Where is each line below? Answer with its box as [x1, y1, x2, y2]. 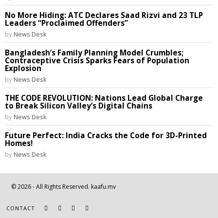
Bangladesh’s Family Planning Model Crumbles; [5, 48, 183, 58]
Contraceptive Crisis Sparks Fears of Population [5, 55, 189, 66]
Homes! [5, 138, 33, 148]
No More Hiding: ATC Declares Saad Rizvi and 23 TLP [5, 10, 203, 20]
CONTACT [6, 204, 36, 212]
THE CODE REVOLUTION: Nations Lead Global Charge [5, 93, 203, 103]
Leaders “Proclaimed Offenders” [5, 18, 128, 28]
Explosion [5, 63, 41, 73]
